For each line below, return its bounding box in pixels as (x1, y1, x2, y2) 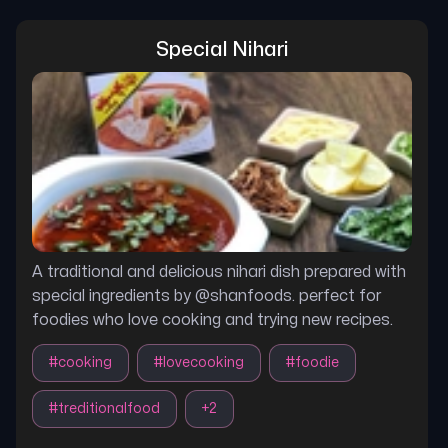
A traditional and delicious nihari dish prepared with (32, 264, 406, 280)
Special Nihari (155, 40, 289, 59)
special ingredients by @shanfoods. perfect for (32, 288, 381, 304)
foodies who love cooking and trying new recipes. (32, 312, 393, 328)
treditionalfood (58, 402, 160, 415)
